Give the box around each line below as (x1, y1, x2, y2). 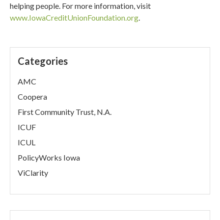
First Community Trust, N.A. (18, 107, 112, 116)
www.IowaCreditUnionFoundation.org (10, 13, 139, 22)
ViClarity (18, 168, 49, 177)
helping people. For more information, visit (10, 1, 151, 10)
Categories (18, 55, 68, 67)
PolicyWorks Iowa (18, 153, 81, 162)
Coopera (18, 92, 48, 101)
